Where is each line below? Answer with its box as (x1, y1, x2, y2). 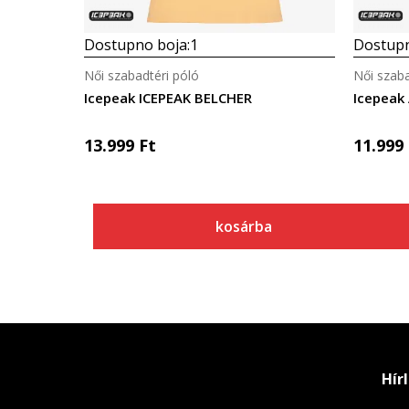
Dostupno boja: (84, 35, 190, 55)
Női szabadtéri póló (84, 67, 199, 84)
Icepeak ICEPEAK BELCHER (84, 89, 252, 107)
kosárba (215, 216, 272, 236)
